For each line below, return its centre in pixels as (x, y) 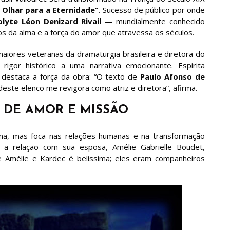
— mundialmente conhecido (155, 21)
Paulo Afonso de (173, 76)
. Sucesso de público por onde (152, 10)
